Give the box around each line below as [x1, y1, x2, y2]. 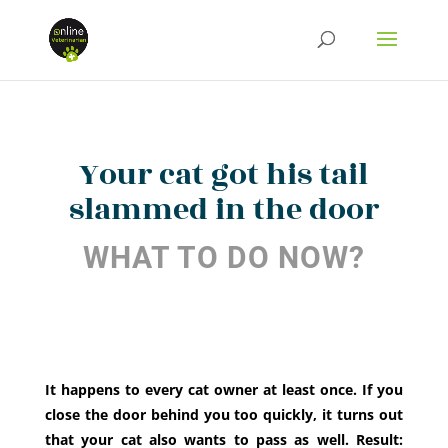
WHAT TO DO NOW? [82, 240, 365, 275]
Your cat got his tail [79, 152, 369, 198]
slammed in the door [68, 187, 379, 233]
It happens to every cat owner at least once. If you [44, 380, 404, 399]
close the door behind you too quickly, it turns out [44, 405, 404, 424]
